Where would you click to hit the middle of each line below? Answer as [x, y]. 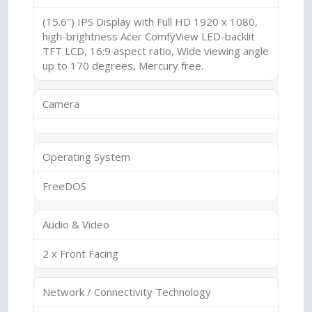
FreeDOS [64, 186]
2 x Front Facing [80, 253]
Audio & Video [76, 224]
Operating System [86, 157]
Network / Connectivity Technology [127, 292]
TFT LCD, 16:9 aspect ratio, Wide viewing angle [156, 51]
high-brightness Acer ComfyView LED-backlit [149, 36]
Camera [61, 104]
